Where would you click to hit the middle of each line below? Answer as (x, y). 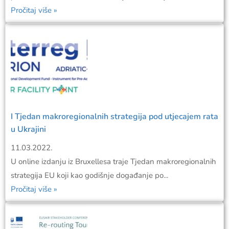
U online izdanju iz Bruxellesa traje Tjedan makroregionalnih (113, 162)
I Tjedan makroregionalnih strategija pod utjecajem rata (114, 117)
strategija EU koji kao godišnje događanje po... (89, 176)
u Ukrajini (28, 130)
